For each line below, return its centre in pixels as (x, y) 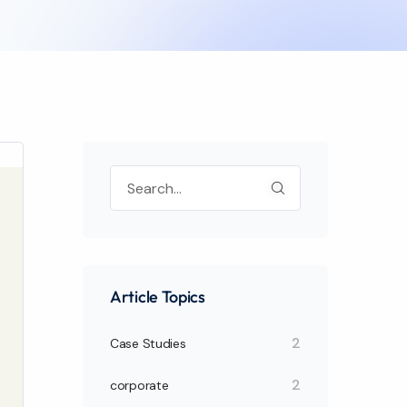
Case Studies (148, 343)
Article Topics (158, 297)
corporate (139, 385)
